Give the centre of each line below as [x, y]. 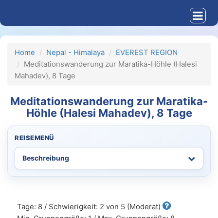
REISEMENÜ [34, 138]
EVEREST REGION [147, 52]
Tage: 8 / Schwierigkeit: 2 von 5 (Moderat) [90, 207]
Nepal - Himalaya [75, 52]
